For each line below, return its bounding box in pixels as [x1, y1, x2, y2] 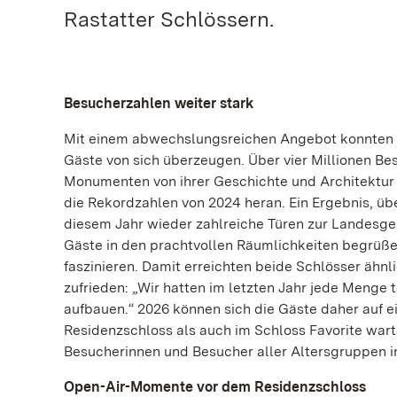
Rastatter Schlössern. [64, 5, 274, 32]
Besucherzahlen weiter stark [64, 94, 253, 112]
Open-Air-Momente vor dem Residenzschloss [64, 378, 370, 395]
